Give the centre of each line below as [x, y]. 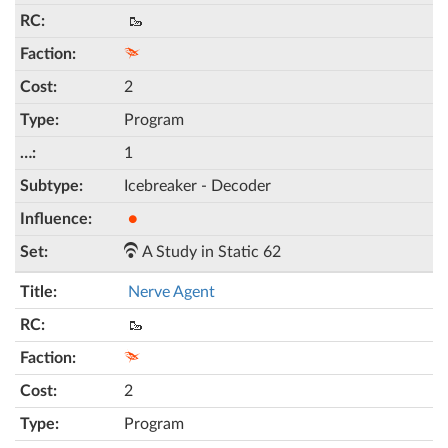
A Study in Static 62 [209, 252]
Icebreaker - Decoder [197, 186]
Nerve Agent [171, 292]
